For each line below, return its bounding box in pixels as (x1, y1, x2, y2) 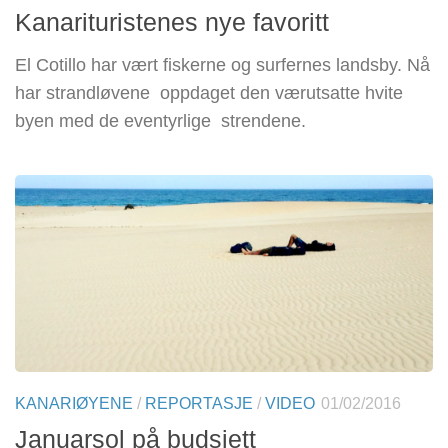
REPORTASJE (145, 394, 253, 412)
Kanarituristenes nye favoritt (15, 7, 329, 36)
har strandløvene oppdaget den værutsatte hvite (15, 82, 403, 103)
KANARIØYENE (15, 394, 133, 412)
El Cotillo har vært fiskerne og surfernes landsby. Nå (15, 54, 430, 75)
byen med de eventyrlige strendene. (15, 110, 306, 131)
